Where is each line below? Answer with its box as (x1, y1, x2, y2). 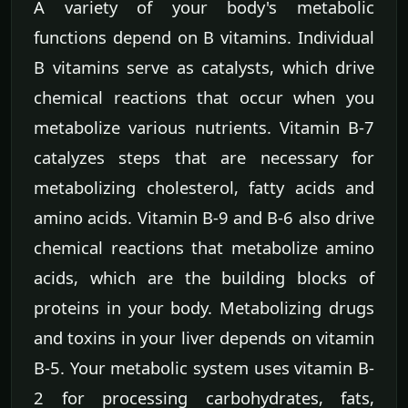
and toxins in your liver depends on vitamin (34, 325, 374, 349)
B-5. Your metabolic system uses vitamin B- (34, 355, 374, 379)
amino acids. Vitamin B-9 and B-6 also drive (34, 205, 374, 229)
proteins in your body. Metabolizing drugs (34, 295, 374, 319)
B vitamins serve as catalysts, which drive (34, 55, 374, 78)
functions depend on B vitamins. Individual (34, 25, 374, 48)
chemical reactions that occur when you (34, 85, 374, 108)
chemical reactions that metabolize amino (34, 235, 374, 259)
